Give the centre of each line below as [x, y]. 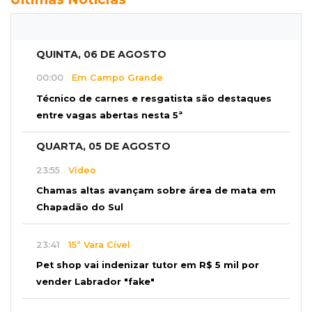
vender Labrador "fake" [95, 282]
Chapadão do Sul [80, 208]
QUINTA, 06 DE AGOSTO [101, 54]
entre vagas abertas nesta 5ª [109, 116]
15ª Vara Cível [95, 244]
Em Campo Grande [113, 78]
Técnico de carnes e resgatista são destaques [154, 99]
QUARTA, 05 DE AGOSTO [103, 147]
